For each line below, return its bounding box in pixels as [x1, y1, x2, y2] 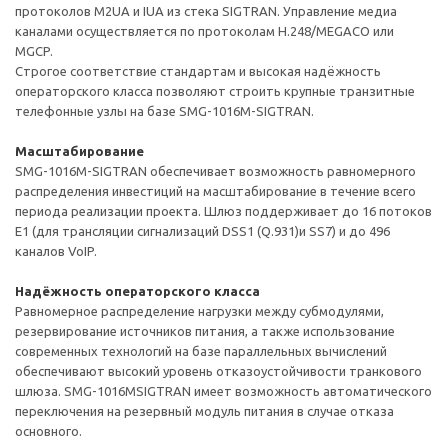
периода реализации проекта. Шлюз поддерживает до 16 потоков [15, 204, 432, 218]
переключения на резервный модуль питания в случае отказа [15, 404, 394, 418]
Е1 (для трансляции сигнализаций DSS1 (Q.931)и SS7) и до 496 [15, 224, 390, 238]
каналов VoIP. [15, 244, 97, 258]
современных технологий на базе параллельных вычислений [15, 344, 387, 358]
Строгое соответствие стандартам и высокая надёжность [15, 64, 381, 78]
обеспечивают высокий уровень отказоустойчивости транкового [15, 364, 422, 378]
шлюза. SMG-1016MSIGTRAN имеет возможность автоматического [15, 384, 432, 398]
